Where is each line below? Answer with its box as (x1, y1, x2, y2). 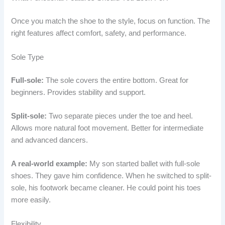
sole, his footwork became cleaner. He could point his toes (11, 184, 201, 192)
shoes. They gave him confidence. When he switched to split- (11, 172, 212, 180)
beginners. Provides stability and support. (11, 88, 146, 96)
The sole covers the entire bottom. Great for (44, 76, 189, 84)
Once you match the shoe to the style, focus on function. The (11, 17, 210, 26)
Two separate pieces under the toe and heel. (47, 111, 193, 120)
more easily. (11, 196, 51, 204)
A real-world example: (11, 160, 88, 168)
